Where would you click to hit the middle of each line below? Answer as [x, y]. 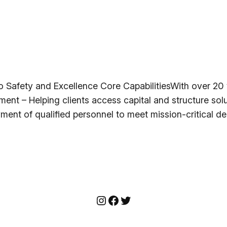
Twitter [138, 200]
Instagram [123, 200]
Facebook [134, 200]
